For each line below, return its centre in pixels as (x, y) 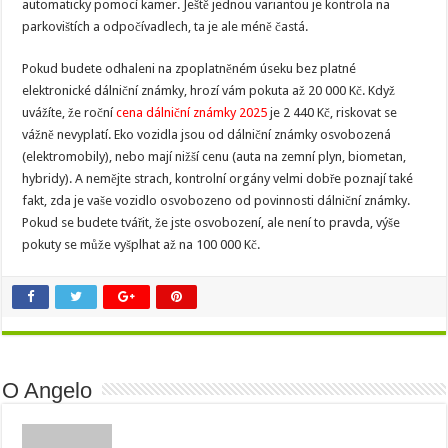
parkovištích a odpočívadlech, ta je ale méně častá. (165, 26)
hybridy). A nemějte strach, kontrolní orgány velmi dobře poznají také (218, 178)
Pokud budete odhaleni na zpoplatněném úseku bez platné (189, 68)
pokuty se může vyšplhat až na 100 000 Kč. (141, 244)
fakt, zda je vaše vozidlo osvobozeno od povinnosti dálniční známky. (216, 200)
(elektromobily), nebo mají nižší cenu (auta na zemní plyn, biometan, (214, 156)
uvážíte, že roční (69, 112)
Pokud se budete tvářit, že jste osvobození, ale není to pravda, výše (211, 222)
